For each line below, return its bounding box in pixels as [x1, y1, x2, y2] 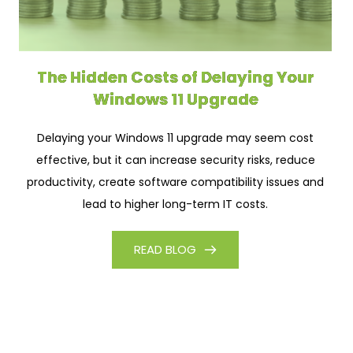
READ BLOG [134, 240, 197, 258]
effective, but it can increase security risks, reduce [35, 151, 315, 168]
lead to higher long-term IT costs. [83, 195, 269, 212]
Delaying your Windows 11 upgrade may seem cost [37, 129, 314, 146]
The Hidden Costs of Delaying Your [36, 65, 314, 88]
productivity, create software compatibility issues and [27, 173, 325, 190]
